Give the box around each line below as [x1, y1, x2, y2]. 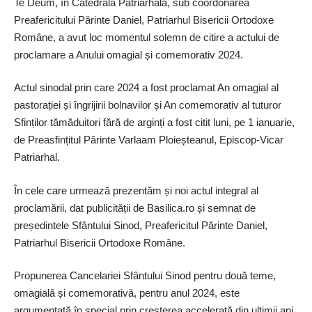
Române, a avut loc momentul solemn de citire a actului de [14, 31, 279, 43]
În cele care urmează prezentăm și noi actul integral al [14, 184, 258, 196]
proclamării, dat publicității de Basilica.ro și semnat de [14, 201, 256, 214]
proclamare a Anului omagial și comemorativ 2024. [14, 48, 243, 61]
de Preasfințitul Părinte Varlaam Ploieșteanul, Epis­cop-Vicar [14, 134, 283, 146]
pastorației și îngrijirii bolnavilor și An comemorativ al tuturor [14, 99, 281, 111]
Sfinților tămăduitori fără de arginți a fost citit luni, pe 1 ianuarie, [14, 116, 295, 129]
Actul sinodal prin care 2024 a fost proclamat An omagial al [14, 81, 279, 94]
